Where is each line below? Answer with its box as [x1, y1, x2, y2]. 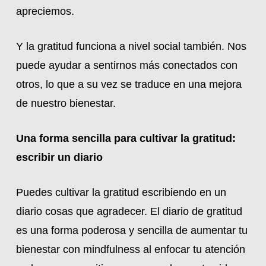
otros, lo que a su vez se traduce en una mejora [15, 78, 242, 90]
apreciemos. [15, 5, 74, 17]
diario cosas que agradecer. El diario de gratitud [15, 205, 242, 217]
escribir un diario [15, 151, 103, 163]
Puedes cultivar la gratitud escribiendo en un [15, 186, 226, 198]
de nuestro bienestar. [15, 97, 116, 109]
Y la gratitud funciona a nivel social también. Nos [15, 40, 246, 52]
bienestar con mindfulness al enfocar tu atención [15, 243, 245, 255]
